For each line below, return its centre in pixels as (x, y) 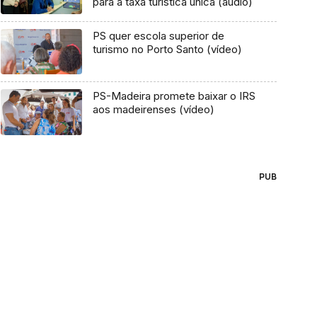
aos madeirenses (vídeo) (153, 110)
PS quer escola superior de (158, 35)
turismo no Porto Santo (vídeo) (167, 49)
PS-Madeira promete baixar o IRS (174, 96)
